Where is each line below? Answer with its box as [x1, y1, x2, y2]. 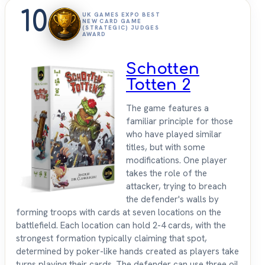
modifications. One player [126, 154, 227, 167]
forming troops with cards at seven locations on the [16, 206, 221, 219]
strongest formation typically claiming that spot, [16, 232, 207, 245]
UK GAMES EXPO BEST [82, 11, 160, 19]
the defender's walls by [126, 193, 219, 206]
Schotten [126, 60, 199, 78]
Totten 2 [126, 76, 190, 94]
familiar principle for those [126, 115, 233, 128]
